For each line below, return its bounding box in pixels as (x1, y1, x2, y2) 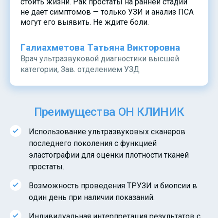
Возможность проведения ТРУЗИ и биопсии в (29, 181, 197, 190)
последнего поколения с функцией (29, 138, 157, 148)
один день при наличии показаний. (29, 192, 155, 202)
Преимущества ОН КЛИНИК (34, 105, 184, 119)
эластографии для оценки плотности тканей (29, 150, 189, 160)
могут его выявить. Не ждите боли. (20, 17, 149, 27)
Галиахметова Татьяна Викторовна (20, 41, 180, 53)
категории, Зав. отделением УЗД (20, 64, 140, 74)
